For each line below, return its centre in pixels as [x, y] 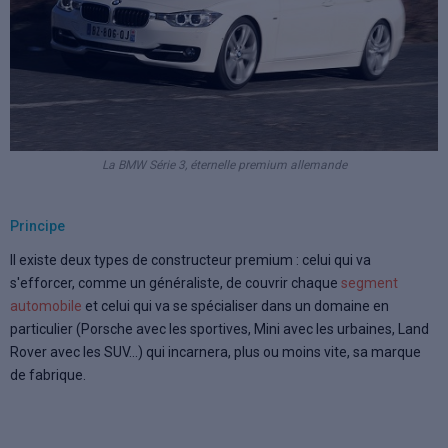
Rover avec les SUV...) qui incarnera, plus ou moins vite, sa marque [215, 351]
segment [369, 282]
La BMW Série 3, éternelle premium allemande [224, 164]
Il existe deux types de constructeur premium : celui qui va [190, 259]
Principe [37, 225]
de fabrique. [48, 374]
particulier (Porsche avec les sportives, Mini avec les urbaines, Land [219, 328]
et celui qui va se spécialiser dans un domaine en [235, 305]
